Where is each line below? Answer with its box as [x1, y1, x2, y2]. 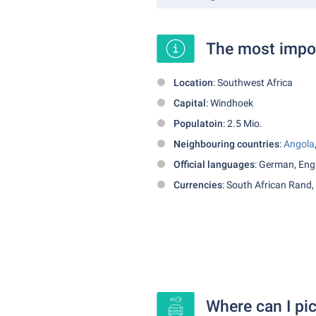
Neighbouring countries [174, 138, 279, 150]
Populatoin [174, 118, 223, 129]
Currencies [174, 179, 222, 190]
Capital [174, 97, 206, 109]
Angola [284, 138, 315, 150]
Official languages [174, 159, 255, 170]
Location [174, 77, 213, 88]
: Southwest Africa [213, 77, 293, 88]
